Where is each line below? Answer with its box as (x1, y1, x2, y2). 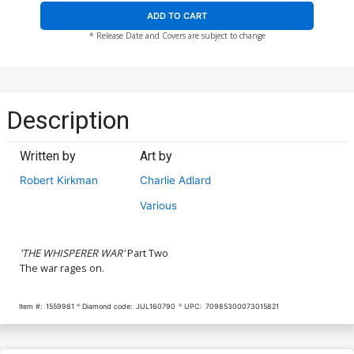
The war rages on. (20, 260, 104, 275)
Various (140, 198, 178, 212)
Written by (20, 148, 76, 164)
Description (6, 104, 130, 135)
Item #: (19, 301, 42, 311)
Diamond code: (82, 301, 133, 311)
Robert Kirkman (20, 173, 98, 186)
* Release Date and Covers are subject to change (88, 29, 265, 41)
